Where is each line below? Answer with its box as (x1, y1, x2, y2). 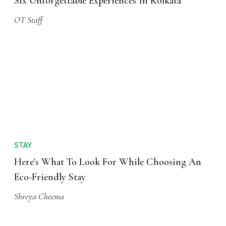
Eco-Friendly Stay (14, 171, 86, 184)
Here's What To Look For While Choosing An (14, 156, 201, 168)
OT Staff (14, 14, 42, 26)
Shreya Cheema (14, 191, 64, 202)
